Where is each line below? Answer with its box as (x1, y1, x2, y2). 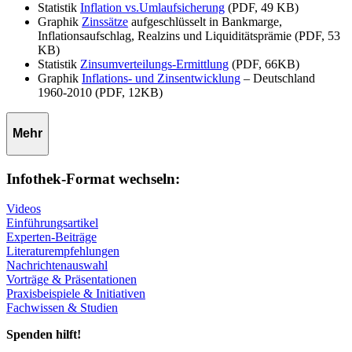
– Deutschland (240, 71, 315, 85)
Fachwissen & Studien (6, 301, 118, 315)
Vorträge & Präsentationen (6, 273, 137, 287)
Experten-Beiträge (6, 230, 97, 244)
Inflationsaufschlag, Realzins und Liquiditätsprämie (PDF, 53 (38, 28, 340, 42)
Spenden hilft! (6, 328, 81, 342)
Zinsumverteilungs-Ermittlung (80, 57, 229, 71)
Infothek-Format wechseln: (6, 170, 180, 187)
